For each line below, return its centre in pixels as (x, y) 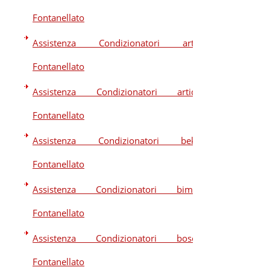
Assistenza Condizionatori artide (117, 92)
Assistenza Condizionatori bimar (117, 189)
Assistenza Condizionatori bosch (117, 238)
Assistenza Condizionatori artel (117, 43)
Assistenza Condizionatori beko (117, 140)
